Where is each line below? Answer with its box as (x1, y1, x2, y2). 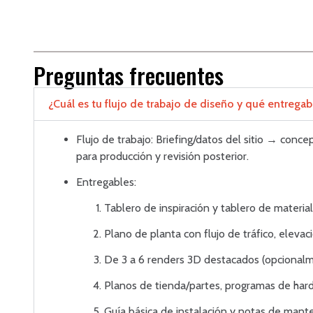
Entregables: (76, 175, 136, 189)
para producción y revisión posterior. (76, 149, 249, 163)
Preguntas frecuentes (34, 58, 224, 92)
